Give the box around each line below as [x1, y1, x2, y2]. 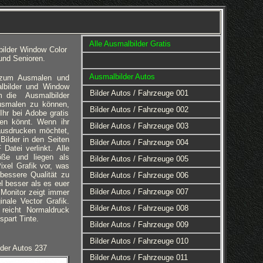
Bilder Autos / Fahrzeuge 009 [89, 220, 188, 229]
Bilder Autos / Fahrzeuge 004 [89, 138, 188, 147]
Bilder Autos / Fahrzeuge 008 [89, 204, 188, 213]
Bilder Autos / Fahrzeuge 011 [89, 253, 188, 262]
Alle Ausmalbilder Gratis [89, 39, 171, 48]
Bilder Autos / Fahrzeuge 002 [89, 105, 188, 114]
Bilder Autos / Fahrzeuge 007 [89, 187, 188, 196]
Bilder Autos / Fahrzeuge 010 [89, 237, 188, 245]
